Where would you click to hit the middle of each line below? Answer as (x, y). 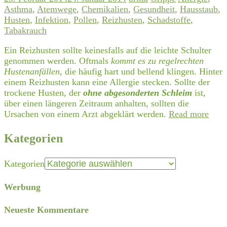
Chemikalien (105, 9)
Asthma (18, 9)
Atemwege (57, 9)
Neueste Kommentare (46, 210)
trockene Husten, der (44, 93)
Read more (189, 114)
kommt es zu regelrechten (157, 61)
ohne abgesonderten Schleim (138, 93)
